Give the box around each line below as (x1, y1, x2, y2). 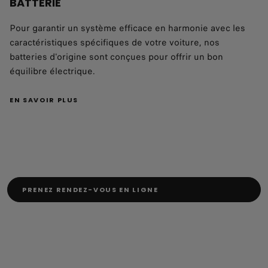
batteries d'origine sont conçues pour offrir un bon (10, 50, 223, 64)
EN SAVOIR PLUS (10, 95, 79, 105)
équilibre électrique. (10, 65, 98, 78)
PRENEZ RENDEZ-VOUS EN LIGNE (22, 184, 159, 194)
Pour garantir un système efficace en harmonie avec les (10, 22, 245, 35)
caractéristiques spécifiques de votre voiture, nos (10, 36, 220, 50)
